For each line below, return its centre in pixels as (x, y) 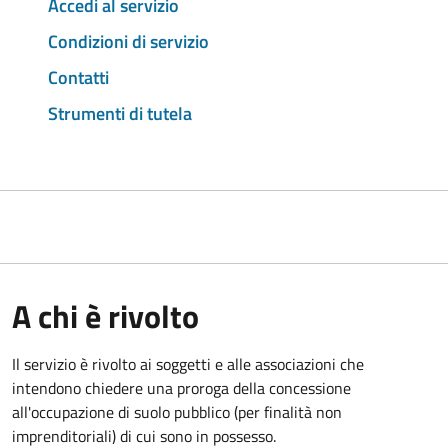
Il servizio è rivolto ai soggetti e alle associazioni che (188, 363)
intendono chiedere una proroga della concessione (181, 387)
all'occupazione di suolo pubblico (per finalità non (177, 411)
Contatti (78, 77)
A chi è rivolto (105, 315)
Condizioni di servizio (128, 42)
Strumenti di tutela (120, 113)
